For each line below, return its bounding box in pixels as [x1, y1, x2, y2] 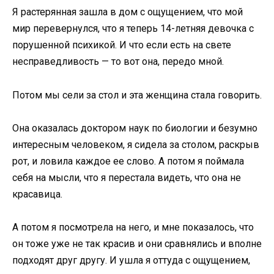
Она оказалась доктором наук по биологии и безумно [12, 122, 257, 134]
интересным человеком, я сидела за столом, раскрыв [12, 138, 259, 150]
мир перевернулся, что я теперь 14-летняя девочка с [12, 23, 254, 35]
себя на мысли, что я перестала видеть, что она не [12, 171, 241, 183]
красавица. [12, 188, 62, 200]
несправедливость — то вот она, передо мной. [12, 56, 224, 68]
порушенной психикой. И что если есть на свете [12, 39, 231, 51]
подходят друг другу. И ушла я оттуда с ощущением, [12, 254, 250, 266]
